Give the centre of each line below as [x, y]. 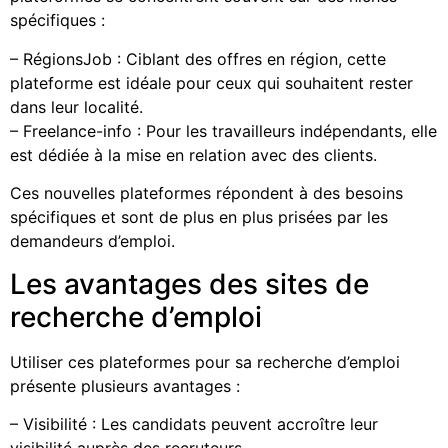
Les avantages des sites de [189, 283]
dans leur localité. [76, 106]
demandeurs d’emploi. [92, 241]
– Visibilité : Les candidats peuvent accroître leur [194, 423]
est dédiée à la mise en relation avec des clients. [193, 154]
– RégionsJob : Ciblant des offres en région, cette [198, 58]
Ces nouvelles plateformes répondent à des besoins [206, 193]
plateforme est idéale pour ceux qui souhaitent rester [211, 82]
